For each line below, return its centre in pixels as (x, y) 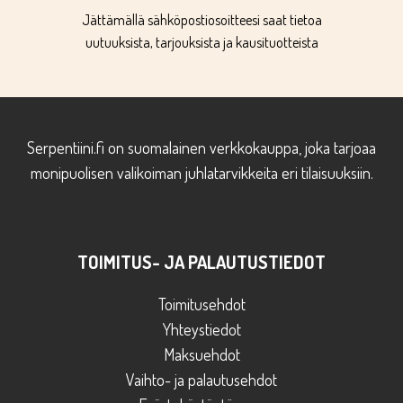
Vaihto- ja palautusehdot (201, 380)
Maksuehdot (201, 354)
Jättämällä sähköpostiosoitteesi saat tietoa (201, 20)
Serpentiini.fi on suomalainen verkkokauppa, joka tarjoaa (201, 148)
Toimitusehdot (201, 304)
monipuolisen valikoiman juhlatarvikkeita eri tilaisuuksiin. (201, 173)
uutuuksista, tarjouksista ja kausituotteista (201, 42)
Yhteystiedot (201, 329)
